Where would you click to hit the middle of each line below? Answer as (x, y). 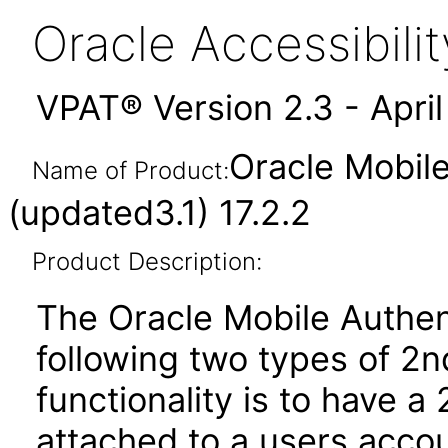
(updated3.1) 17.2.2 (159, 212)
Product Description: (146, 261)
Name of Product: (130, 170)
